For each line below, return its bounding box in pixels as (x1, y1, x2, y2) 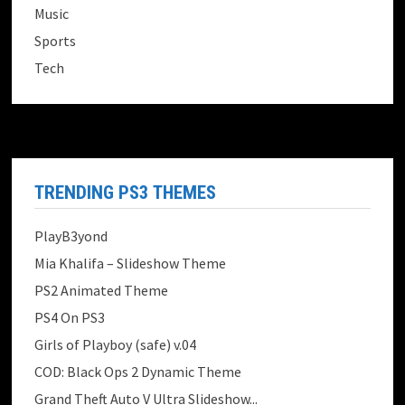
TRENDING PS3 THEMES (34, 182, 217, 204)
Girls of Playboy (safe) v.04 (34, 335, 197, 354)
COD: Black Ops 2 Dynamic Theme (34, 363, 242, 381)
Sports (34, 32, 77, 51)
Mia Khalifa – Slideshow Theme (34, 254, 227, 273)
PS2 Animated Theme (34, 281, 169, 300)
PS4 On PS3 (34, 308, 106, 327)
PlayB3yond (34, 227, 108, 246)
